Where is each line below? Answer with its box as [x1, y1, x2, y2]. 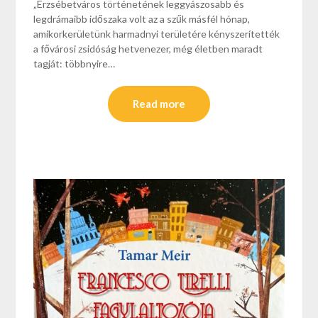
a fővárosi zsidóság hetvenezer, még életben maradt [33, 43, 263, 55]
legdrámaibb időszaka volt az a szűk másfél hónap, [33, 13, 251, 26]
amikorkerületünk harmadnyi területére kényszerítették [33, 28, 280, 40]
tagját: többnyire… [33, 57, 116, 70]
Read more [133, 97, 185, 111]
